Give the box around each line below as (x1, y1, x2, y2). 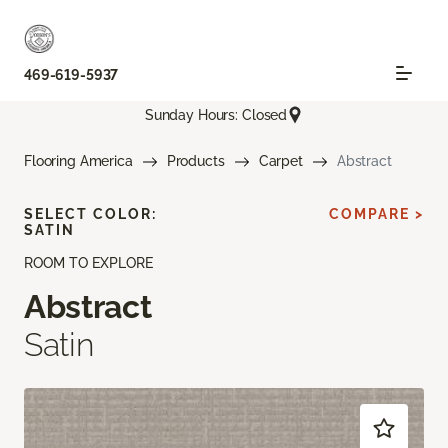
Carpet (258, 153, 303, 170)
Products (166, 153, 225, 170)
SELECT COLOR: (24, 206, 157, 223)
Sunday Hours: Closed (144, 106, 288, 123)
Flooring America (24, 153, 133, 170)
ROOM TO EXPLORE (24, 255, 153, 272)
